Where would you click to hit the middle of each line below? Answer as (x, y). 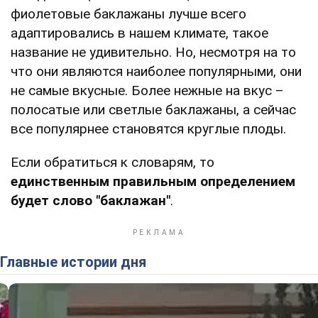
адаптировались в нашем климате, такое (139, 33)
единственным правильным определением (153, 181)
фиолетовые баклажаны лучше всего (128, 13)
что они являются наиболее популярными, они (156, 71)
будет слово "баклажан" (91, 200)
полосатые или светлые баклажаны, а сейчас (153, 109)
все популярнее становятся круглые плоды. (148, 128)
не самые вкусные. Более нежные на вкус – (147, 90)
